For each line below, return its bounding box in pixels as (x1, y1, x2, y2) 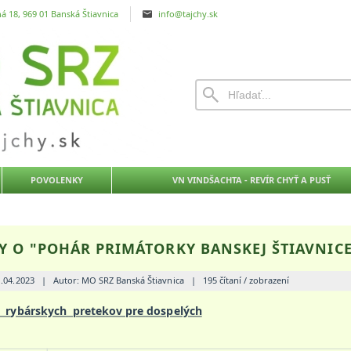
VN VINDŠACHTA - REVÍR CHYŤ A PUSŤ (172, 174, 331, 186)
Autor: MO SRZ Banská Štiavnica (52, 274, 184, 287)
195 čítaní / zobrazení (202, 274, 290, 287)
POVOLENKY (31, 174, 83, 186)
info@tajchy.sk (158, 8, 218, 20)
